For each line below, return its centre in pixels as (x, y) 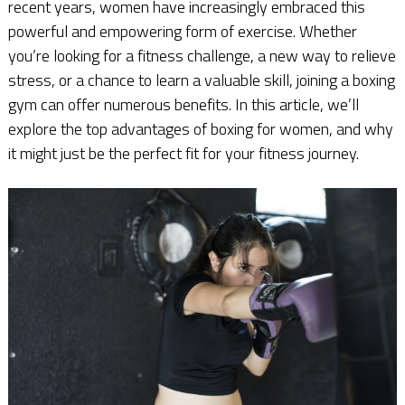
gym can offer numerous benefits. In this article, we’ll (183, 104)
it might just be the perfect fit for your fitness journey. (183, 153)
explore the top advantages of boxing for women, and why (200, 128)
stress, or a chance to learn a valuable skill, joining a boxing (201, 80)
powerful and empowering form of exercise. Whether (182, 31)
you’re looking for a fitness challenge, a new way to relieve (202, 55)
